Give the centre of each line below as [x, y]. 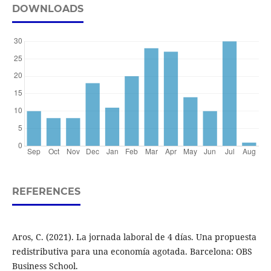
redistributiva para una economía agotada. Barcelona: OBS [132, 251]
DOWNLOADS [47, 8]
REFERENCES [46, 191]
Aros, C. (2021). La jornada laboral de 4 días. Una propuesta [134, 237]
